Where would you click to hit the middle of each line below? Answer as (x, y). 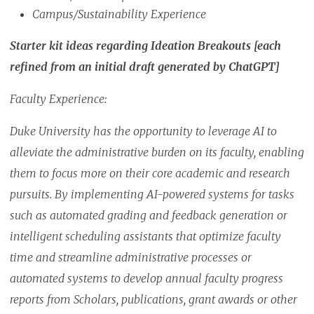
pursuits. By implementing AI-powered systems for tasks (152, 194)
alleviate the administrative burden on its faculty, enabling (157, 152)
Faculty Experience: (59, 99)
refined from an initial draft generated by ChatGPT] (144, 67)
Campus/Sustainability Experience (119, 14)
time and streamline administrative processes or (130, 258)
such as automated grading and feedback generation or (148, 216)
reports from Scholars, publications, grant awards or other (153, 300)
